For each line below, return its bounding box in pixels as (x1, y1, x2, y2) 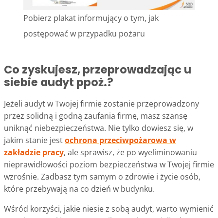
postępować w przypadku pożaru (23, 28, 145, 39)
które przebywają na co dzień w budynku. (4, 183, 155, 194)
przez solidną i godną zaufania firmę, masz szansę (4, 110, 187, 121)
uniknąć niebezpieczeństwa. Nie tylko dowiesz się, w (4, 122, 193, 133)
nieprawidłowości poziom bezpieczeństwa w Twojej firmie (4, 159, 214, 170)
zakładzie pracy (4, 146, 64, 158)
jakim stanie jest (4, 134, 65, 145)
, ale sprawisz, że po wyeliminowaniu (64, 146, 197, 158)
